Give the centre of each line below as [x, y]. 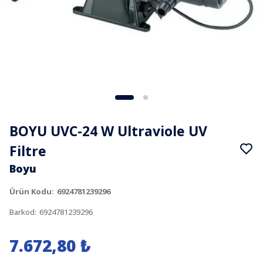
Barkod [22, 212]
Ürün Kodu [31, 191]
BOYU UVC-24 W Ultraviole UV [108, 131]
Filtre [28, 151]
